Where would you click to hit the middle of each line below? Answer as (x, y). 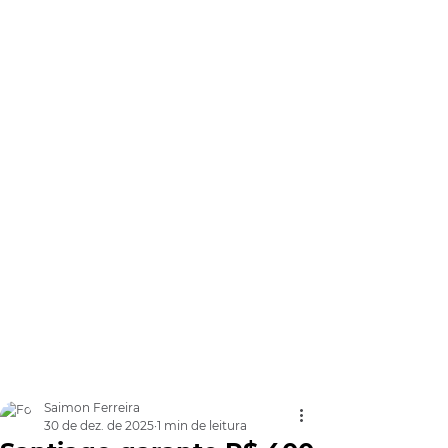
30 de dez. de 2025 (99, 425)
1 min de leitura (202, 425)
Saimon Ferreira (92, 407)
